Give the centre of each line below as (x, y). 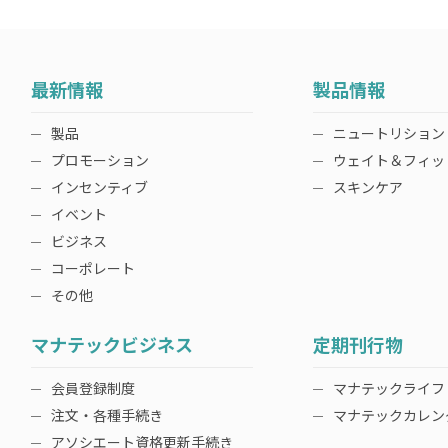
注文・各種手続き (107, 415)
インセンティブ (99, 187)
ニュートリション (389, 133)
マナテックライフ (389, 388)
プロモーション (100, 160)
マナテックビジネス (112, 344)
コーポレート (93, 268)
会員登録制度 (93, 388)
